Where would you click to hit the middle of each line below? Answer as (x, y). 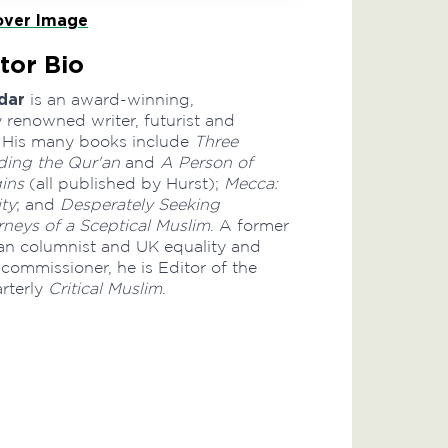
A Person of (206, 162)
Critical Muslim (105, 288)
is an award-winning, (109, 99)
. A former (249, 225)
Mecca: (251, 183)
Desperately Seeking (140, 204)
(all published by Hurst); (124, 183)
